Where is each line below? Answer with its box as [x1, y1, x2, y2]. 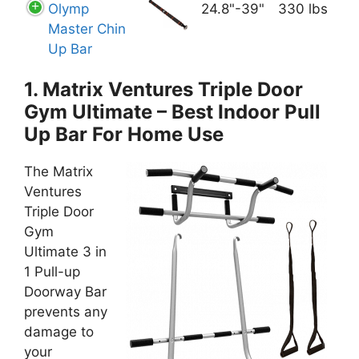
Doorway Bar [24, 283, 107, 300]
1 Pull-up [24, 263, 80, 280]
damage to [24, 323, 94, 340]
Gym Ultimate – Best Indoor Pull [24, 99, 321, 123]
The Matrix [24, 163, 93, 179]
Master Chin [48, 20, 126, 37]
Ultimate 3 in [24, 243, 107, 260]
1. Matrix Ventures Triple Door [24, 77, 303, 101]
